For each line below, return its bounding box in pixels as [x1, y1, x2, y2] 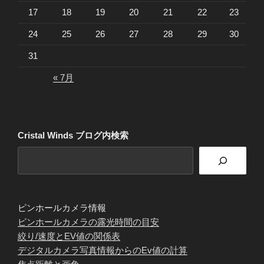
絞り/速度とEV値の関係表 [18, 231, 120, 242]
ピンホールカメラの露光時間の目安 [18, 217, 159, 227]
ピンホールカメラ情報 [18, 203, 106, 213]
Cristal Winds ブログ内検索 [18, 130, 128, 140]
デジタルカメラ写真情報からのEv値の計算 [18, 245, 187, 256]
